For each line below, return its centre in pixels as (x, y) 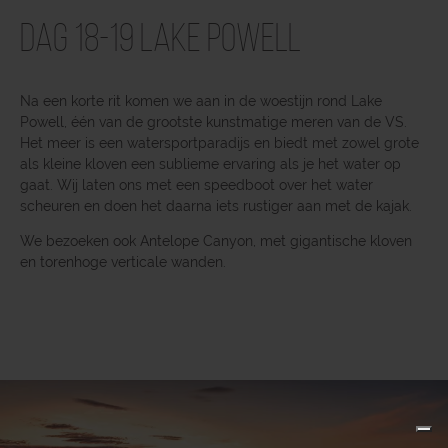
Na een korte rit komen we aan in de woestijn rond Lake (201, 100)
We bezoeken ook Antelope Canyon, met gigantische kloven (216, 240)
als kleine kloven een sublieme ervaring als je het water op (210, 163)
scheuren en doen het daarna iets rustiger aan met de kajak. (216, 205)
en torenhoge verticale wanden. (123, 261)
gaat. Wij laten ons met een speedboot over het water (196, 184)
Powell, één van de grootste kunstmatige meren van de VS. (213, 121)
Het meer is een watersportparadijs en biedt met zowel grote (219, 142)
